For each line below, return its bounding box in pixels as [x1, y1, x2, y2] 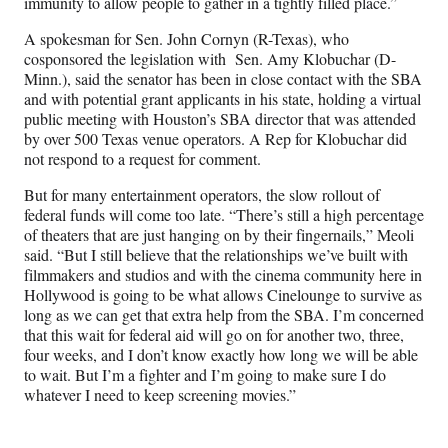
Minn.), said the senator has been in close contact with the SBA [24, 68, 422, 90]
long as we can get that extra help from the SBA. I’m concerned [24, 304, 424, 326]
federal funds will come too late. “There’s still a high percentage [24, 204, 424, 226]
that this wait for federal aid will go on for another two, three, [24, 324, 404, 346]
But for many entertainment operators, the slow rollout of [24, 184, 380, 206]
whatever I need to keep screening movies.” [24, 384, 296, 406]
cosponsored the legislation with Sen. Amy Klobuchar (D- [24, 48, 396, 70]
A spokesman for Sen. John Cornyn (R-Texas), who [24, 28, 349, 50]
